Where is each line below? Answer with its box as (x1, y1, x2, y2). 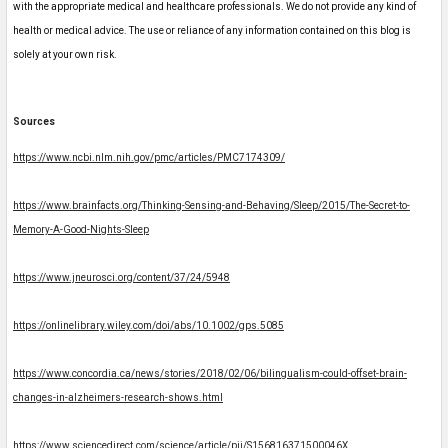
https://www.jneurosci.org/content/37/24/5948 (13, 272, 230, 284)
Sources (13, 116, 55, 128)
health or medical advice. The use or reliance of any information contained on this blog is (13, 25, 411, 37)
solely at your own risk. (13, 49, 117, 61)
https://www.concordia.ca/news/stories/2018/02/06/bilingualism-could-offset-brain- (13, 368, 407, 380)
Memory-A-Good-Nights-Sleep (13, 224, 149, 236)
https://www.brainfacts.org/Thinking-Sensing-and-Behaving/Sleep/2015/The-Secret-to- (13, 200, 410, 212)
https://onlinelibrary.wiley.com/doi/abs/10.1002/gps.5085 (13, 320, 284, 332)
